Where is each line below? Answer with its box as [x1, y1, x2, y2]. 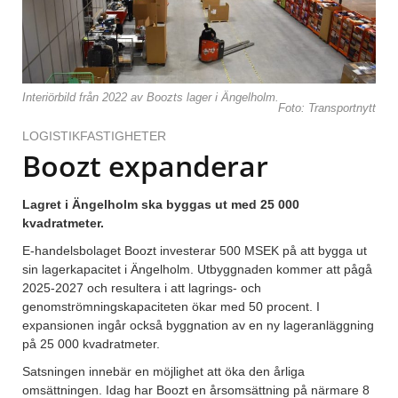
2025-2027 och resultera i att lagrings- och [22, 281, 261, 296]
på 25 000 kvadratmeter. [22, 337, 160, 352]
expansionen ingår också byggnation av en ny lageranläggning [22, 318, 374, 333]
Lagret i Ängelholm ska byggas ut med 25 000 [22, 197, 299, 212]
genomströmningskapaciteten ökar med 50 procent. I [22, 299, 320, 314]
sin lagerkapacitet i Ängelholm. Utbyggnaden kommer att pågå [22, 262, 372, 277]
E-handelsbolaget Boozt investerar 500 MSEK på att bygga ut [22, 243, 367, 259]
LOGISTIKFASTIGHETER [22, 129, 166, 144]
